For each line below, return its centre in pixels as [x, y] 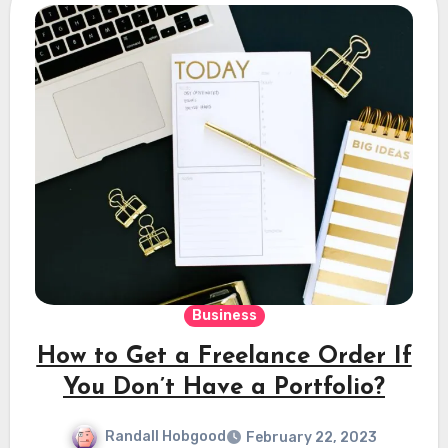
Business [224, 316]
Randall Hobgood [165, 437]
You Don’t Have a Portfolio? [224, 388]
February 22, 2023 [311, 437]
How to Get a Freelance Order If [224, 357]
